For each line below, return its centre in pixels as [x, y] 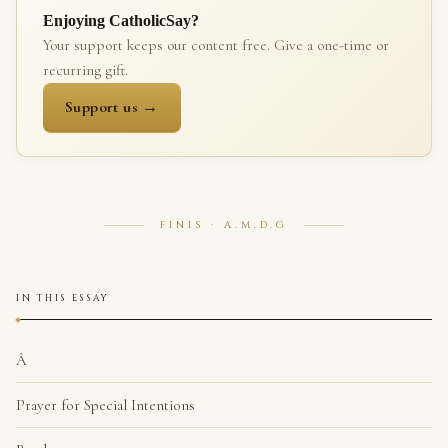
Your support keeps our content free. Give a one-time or [215, 45]
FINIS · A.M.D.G [224, 224]
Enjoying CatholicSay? [120, 21]
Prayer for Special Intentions [105, 404]
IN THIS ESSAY [63, 297]
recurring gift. [85, 70]
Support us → [111, 107]
